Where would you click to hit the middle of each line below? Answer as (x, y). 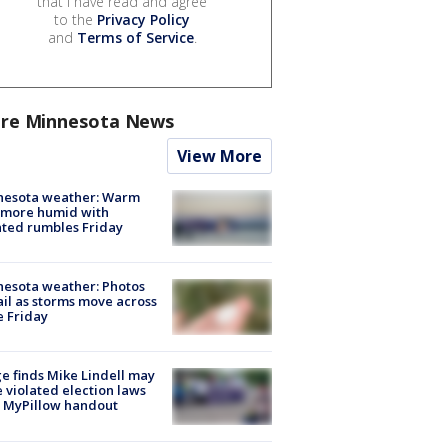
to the (75, 19)
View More (219, 155)
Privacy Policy (143, 19)
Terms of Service (135, 37)
